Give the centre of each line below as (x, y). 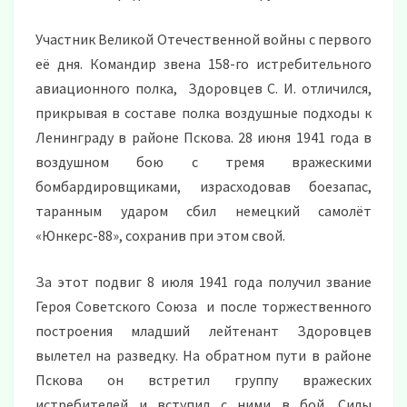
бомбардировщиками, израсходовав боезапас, (203, 187)
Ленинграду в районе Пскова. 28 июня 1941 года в (203, 138)
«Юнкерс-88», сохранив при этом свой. (160, 236)
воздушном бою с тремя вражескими (203, 162)
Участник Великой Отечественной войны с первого (203, 40)
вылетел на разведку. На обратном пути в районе (203, 356)
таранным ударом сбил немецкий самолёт (203, 211)
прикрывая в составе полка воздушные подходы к (203, 113)
